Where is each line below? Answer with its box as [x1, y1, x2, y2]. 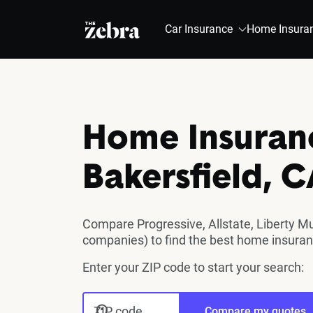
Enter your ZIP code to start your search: [82, 259, 304, 275]
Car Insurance [165, 22, 233, 36]
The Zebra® [85, 22, 145, 36]
